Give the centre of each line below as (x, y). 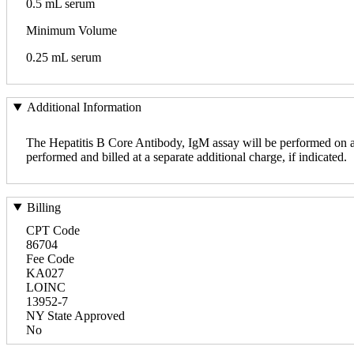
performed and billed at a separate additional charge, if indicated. (186, 157)
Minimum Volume (72, 30)
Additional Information (84, 107)
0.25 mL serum (64, 57)
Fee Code (50, 258)
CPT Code (53, 230)
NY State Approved (75, 315)
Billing (43, 207)
